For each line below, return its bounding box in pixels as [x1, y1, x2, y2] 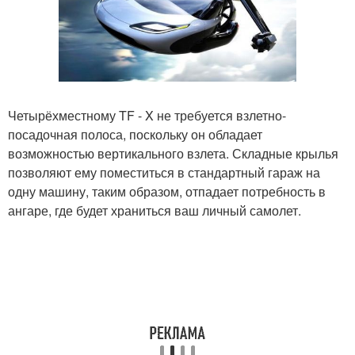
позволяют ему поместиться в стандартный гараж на [8, 162, 320, 181]
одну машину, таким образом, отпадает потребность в [8, 181, 326, 200]
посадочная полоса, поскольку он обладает [8, 124, 262, 143]
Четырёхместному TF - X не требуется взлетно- [8, 105, 286, 124]
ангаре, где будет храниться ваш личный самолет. [8, 200, 301, 219]
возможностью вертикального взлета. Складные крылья [8, 143, 338, 162]
